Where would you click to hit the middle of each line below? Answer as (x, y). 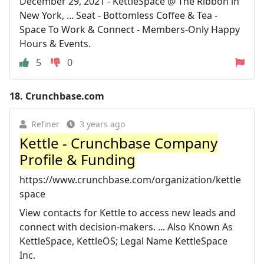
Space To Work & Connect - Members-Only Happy (130, 29)
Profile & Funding (77, 159)
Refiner (45, 124)
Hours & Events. (55, 44)
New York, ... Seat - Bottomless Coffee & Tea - (118, 15)
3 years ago (102, 124)
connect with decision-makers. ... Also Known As (126, 227)
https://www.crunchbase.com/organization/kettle (130, 180)
